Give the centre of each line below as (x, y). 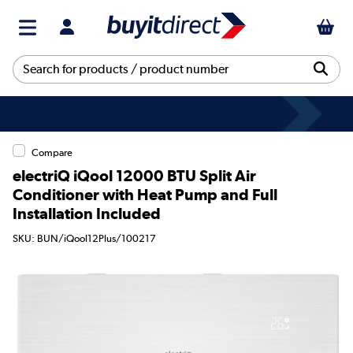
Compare (52, 152)
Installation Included (87, 213)
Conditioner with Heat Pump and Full (145, 194)
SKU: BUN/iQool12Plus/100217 (84, 239)
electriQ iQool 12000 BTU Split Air (134, 175)
